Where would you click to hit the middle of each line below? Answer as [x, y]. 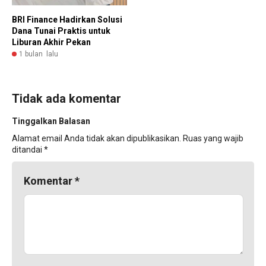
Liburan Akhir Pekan [51, 42]
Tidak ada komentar [66, 99]
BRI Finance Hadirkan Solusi [67, 20]
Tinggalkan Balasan [51, 121]
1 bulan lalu [39, 54]
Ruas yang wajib [213, 139]
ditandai [28, 150]
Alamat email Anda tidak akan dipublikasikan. [96, 139]
